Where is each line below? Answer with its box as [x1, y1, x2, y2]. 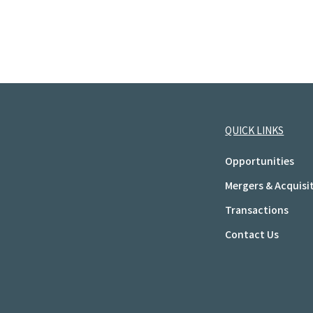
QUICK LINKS [225, 123, 284, 137]
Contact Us [225, 227, 279, 241]
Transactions [225, 203, 289, 217]
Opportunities [225, 154, 295, 168]
